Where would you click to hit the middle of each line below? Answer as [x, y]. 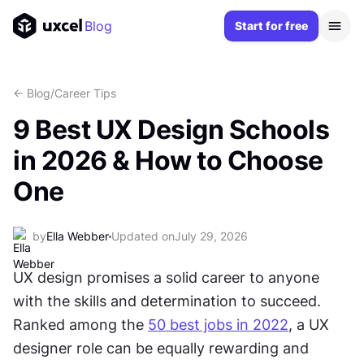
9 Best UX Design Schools [171, 130]
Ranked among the [80, 325]
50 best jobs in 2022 [218, 325]
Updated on [143, 236]
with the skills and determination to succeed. [167, 301]
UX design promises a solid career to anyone [166, 277]
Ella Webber [78, 236]
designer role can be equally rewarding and [161, 348]
